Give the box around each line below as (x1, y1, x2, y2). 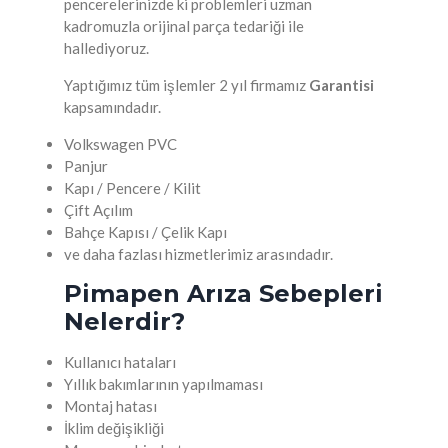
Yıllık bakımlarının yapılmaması (64, 375, 263, 393)
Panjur (64, 157, 108, 175)
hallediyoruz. (64, 39, 149, 57)
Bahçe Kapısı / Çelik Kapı (64, 223, 227, 241)
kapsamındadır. (64, 98, 161, 116)
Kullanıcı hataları (64, 353, 176, 371)
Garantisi (309, 76, 374, 94)
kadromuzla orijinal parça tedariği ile (64, 17, 304, 35)
